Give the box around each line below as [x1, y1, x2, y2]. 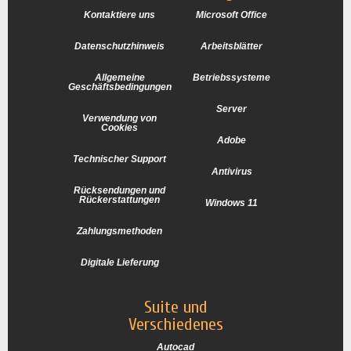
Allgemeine [94, 72, 145, 84]
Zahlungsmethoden [77, 226, 162, 237]
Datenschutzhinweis [74, 41, 165, 52]
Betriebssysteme [193, 72, 270, 84]
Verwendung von [82, 113, 157, 125]
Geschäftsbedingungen [67, 81, 172, 93]
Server [216, 103, 247, 115]
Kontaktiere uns [84, 9, 155, 21]
